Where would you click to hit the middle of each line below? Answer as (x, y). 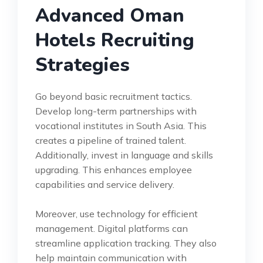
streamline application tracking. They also (126, 243)
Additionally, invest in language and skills (124, 155)
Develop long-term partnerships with (116, 111)
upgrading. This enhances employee (114, 170)
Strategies (82, 65)
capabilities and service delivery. (105, 185)
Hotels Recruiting (115, 41)
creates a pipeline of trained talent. (111, 141)
